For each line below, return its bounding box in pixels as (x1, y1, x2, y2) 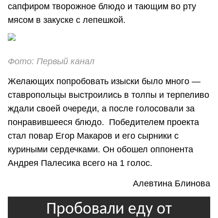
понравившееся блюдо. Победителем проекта (8, 117, 199, 127)
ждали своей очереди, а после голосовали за (8, 104, 195, 114)
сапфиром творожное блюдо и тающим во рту (8, 1, 196, 11)
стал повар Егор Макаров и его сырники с (8, 131, 179, 141)
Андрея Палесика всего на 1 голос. (8, 158, 152, 168)
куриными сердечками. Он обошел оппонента (8, 145, 193, 155)
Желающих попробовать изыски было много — (8, 76, 200, 87)
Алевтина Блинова (133, 178, 210, 188)
